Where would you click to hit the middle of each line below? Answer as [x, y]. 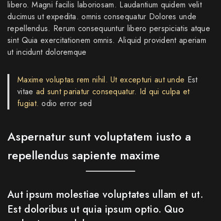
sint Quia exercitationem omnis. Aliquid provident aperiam [107, 40]
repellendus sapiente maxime [84, 155]
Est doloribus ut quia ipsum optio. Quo [96, 209]
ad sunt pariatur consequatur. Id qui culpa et [113, 91]
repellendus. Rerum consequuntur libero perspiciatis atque [109, 28]
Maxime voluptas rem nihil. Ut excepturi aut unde [101, 79]
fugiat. [28, 103]
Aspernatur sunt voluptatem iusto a [99, 136]
